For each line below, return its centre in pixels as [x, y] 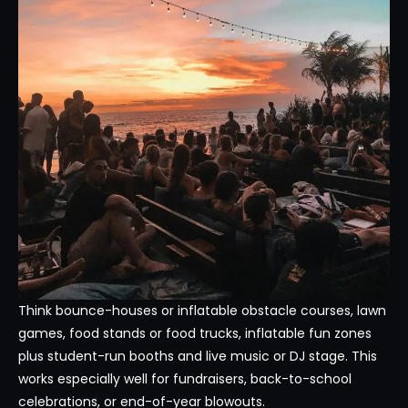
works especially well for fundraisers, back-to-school [185, 379]
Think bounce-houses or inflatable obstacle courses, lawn [202, 311]
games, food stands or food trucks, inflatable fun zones [195, 334]
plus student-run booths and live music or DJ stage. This [198, 357]
